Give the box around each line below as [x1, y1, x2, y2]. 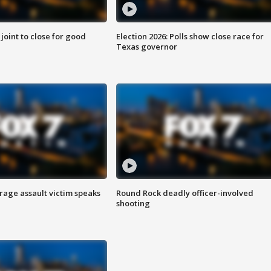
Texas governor [116, 41, 177, 53]
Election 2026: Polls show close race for [116, 31, 264, 42]
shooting [116, 198, 150, 209]
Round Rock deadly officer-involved [116, 188, 253, 199]
